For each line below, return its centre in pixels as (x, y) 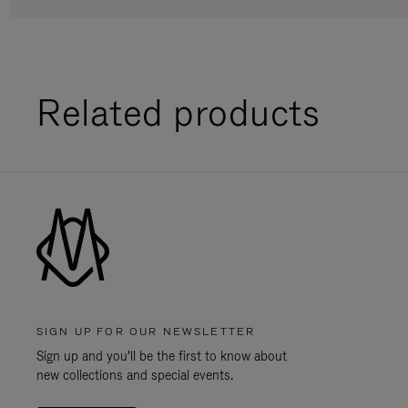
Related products (178, 112)
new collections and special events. (135, 375)
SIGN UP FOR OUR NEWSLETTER (146, 331)
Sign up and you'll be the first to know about (162, 356)
